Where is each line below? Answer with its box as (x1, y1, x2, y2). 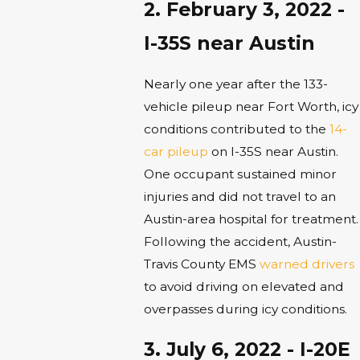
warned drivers (259, 256, 354, 272)
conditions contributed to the (143, 121, 329, 137)
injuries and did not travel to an (143, 188, 336, 204)
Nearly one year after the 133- (143, 76, 328, 92)
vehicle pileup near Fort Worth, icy (143, 98, 358, 114)
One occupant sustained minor (143, 166, 337, 182)
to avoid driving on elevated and (143, 278, 344, 294)
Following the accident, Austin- (143, 233, 337, 249)
